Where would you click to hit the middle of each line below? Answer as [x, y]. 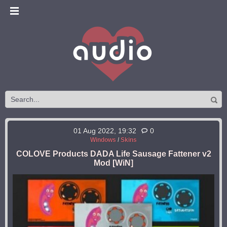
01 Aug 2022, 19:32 [105, 131]
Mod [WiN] [113, 163]
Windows [103, 140]
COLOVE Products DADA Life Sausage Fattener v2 [113, 154]
